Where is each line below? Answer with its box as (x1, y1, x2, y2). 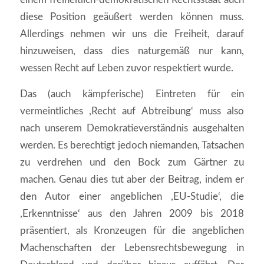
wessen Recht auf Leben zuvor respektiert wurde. (19, 63, 233, 74)
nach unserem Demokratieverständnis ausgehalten (19, 123, 245, 133)
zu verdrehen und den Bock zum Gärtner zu (19, 157, 245, 167)
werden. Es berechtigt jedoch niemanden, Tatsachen (19, 140, 245, 150)
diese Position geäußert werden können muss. (19, 12, 245, 22)
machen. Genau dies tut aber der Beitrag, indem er (19, 174, 245, 184)
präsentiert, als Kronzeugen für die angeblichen (19, 225, 245, 236)
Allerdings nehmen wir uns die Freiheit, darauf (19, 29, 245, 39)
